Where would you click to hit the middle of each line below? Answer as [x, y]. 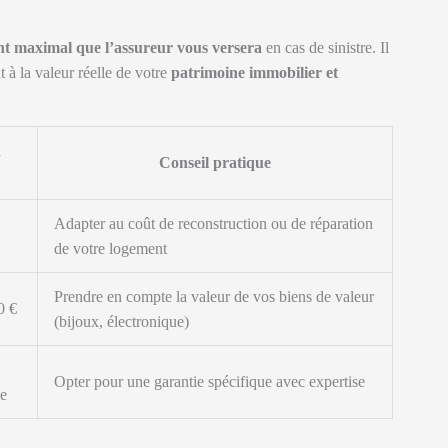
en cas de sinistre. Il [325, 47]
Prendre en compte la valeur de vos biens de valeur [214, 296]
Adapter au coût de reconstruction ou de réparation [213, 223]
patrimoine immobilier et [254, 72]
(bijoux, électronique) [121, 321]
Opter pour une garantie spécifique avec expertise [209, 381]
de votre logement [110, 248]
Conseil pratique [215, 162]
